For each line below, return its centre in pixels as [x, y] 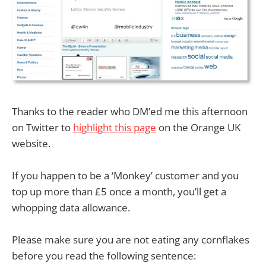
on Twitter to [42, 127]
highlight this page [115, 127]
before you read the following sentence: [104, 255]
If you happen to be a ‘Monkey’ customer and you [125, 175]
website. [31, 143]
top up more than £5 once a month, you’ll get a [119, 191]
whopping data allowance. [71, 207]
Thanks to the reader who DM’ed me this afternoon [130, 111]
